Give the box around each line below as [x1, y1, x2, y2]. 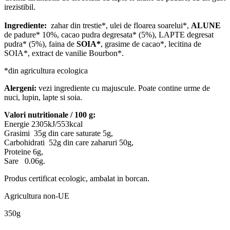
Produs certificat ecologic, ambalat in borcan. [4, 174, 151, 183]
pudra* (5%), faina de [4, 40, 76, 49]
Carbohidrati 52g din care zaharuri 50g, [4, 138, 133, 147]
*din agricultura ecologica [4, 66, 88, 75]
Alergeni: [4, 84, 39, 93]
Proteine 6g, [4, 147, 43, 157]
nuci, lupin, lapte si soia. [4, 93, 84, 102]
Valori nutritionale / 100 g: [4, 110, 95, 120]
